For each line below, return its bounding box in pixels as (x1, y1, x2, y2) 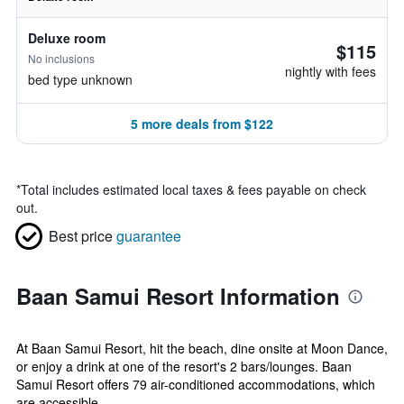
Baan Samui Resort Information (16, 280, 340, 311)
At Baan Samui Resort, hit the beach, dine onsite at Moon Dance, (16, 339, 388, 357)
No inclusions (28, 50, 95, 66)
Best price (49, 225, 113, 246)
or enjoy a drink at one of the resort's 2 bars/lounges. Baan (16, 357, 352, 375)
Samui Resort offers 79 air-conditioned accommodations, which (16, 375, 375, 393)
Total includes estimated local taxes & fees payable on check (21, 180, 366, 198)
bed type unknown (28, 70, 133, 88)
